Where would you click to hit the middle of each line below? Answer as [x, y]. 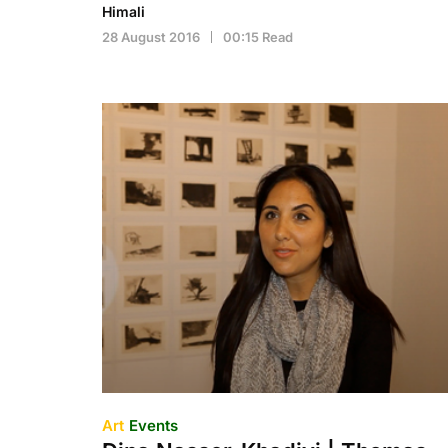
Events [153, 425]
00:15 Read [258, 37]
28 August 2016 [151, 37]
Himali [123, 11]
